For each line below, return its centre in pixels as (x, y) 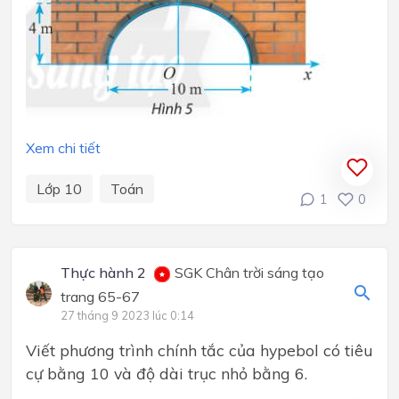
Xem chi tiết (63, 148)
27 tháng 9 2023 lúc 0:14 (128, 316)
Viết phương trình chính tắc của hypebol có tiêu (199, 350)
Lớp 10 (59, 189)
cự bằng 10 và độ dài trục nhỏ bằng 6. (167, 374)
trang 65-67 (101, 297)
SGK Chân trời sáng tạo (248, 273)
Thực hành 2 (104, 273)
